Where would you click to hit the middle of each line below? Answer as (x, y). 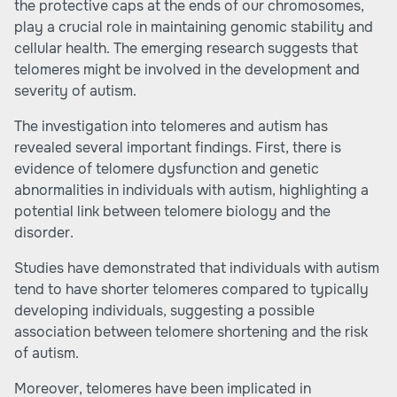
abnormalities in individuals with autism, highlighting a (191, 190)
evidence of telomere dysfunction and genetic (167, 169)
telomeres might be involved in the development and (187, 70)
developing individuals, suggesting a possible (164, 311)
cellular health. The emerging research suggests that (186, 48)
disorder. (44, 233)
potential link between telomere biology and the (172, 211)
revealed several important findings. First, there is (178, 148)
